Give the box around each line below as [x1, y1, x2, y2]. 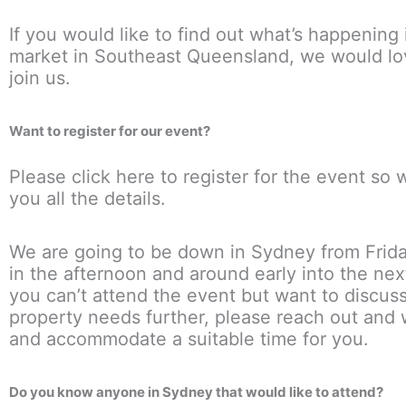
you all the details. [9, 188, 166, 210]
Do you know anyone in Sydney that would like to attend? [9, 383, 383, 401]
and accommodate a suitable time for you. [9, 328, 369, 351]
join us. [9, 67, 71, 90]
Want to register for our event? [9, 122, 210, 140]
